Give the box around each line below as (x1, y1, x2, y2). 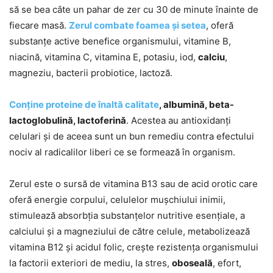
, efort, (213, 257, 241, 269)
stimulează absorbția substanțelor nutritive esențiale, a (9, 209, 245, 221)
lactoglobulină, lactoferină (9, 114, 126, 126)
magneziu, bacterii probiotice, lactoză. (9, 66, 172, 79)
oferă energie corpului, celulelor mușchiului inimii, (9, 193, 225, 205)
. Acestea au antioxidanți (126, 114, 231, 126)
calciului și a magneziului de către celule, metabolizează (9, 225, 250, 237)
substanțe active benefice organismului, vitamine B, (9, 35, 231, 47)
